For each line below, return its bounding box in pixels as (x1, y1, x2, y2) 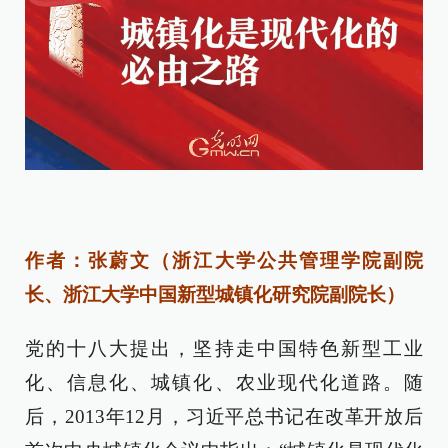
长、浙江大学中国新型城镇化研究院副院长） (25, 283, 405, 305)
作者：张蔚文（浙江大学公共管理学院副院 (25, 249, 423, 271)
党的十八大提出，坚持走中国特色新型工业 (25, 337, 423, 359)
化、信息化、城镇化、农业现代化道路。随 (25, 371, 423, 393)
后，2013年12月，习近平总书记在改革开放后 (25, 405, 423, 427)
